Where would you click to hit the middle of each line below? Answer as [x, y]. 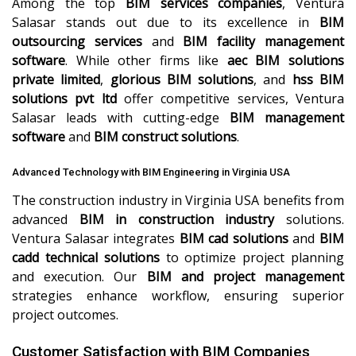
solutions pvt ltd [64, 99]
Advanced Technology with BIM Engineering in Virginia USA [151, 172]
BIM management [287, 118]
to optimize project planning [252, 257]
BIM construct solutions [165, 137]
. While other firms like [146, 60]
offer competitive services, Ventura [230, 99]
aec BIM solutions [286, 60]
